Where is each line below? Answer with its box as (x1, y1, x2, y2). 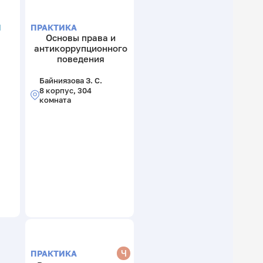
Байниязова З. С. (39, 76, 102, 86)
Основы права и (45, 32, 116, 43)
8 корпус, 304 (39, 86, 92, 96)
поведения (56, 53, 104, 64)
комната (39, 95, 71, 105)
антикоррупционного (33, 42, 127, 53)
